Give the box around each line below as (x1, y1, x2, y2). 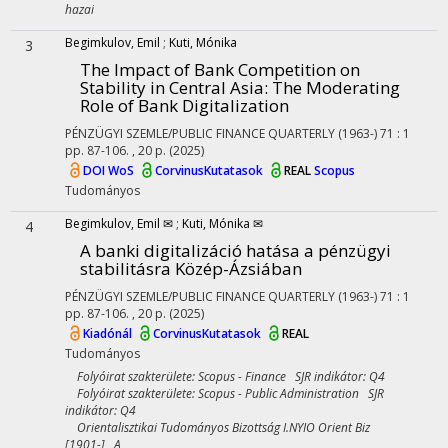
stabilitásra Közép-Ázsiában (80, 257, 302, 280)
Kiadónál (83, 325, 135, 343)
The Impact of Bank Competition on (80, 58, 360, 81)
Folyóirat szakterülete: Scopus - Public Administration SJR (65, 385, 384, 402)
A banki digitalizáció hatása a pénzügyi (80, 239, 391, 262)
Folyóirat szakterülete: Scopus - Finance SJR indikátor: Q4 (65, 368, 385, 385)
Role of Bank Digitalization (80, 94, 289, 117)
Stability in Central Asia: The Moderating (80, 76, 400, 99)
